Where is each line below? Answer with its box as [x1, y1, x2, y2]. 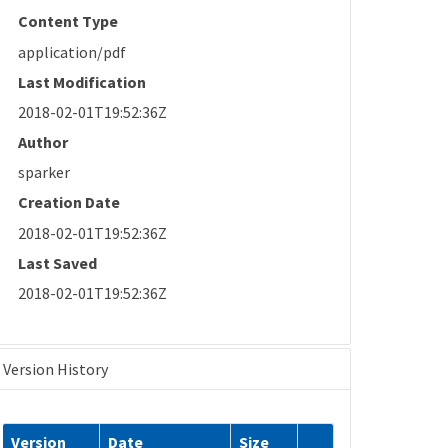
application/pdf [18, 41, 127, 62]
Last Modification [18, 71, 147, 92]
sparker [18, 162, 71, 183]
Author [18, 131, 69, 152]
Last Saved [18, 252, 98, 273]
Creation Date [18, 192, 121, 213]
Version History [3, 359, 109, 380]
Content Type [18, 11, 119, 32]
